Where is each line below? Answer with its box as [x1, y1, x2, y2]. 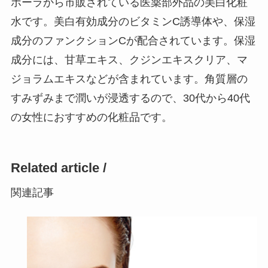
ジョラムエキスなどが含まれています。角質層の [10, 73, 248, 86]
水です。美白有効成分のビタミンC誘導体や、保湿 [10, 16, 255, 28]
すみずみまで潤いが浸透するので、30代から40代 [10, 92, 250, 105]
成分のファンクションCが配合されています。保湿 [10, 35, 255, 47]
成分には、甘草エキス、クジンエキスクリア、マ [10, 54, 248, 66]
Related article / [10, 160, 106, 175]
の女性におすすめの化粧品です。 [10, 111, 172, 124]
